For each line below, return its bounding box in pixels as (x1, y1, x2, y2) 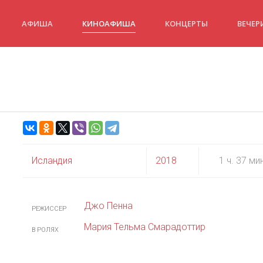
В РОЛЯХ (32, 226, 59, 234)
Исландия (32, 155, 72, 166)
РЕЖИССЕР (32, 205, 66, 213)
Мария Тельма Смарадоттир (84, 221, 205, 232)
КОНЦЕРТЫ (165, 18, 208, 29)
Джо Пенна (84, 200, 133, 211)
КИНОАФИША (82, 18, 136, 29)
